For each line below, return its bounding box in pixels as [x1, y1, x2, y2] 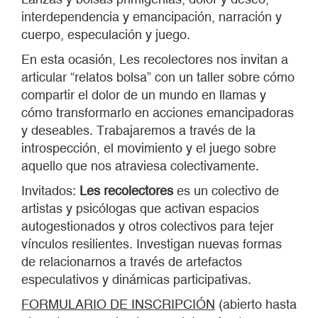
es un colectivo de [173, 183, 279, 198]
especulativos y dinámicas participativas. [21, 272, 251, 287]
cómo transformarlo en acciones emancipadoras [21, 105, 294, 120]
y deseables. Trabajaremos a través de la [21, 123, 256, 138]
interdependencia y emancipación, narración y [21, 9, 282, 24]
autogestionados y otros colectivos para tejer [21, 219, 274, 234]
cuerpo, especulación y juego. [21, 27, 190, 42]
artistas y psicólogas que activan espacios [21, 201, 259, 216]
